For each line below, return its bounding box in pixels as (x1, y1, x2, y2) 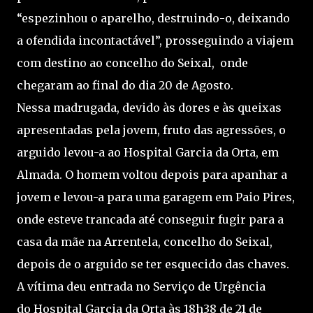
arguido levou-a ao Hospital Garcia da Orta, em (17, 145, 279, 159)
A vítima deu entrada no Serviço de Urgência (17, 279, 265, 293)
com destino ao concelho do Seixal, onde (17, 56, 248, 70)
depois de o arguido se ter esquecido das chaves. (17, 257, 289, 271)
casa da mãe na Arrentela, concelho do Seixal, (17, 235, 272, 249)
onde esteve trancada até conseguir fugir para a (17, 212, 284, 226)
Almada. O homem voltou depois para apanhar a (17, 168, 287, 182)
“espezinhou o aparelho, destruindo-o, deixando (17, 11, 290, 25)
